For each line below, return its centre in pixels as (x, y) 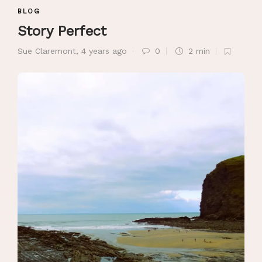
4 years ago (104, 51)
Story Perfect (64, 31)
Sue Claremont (47, 51)
